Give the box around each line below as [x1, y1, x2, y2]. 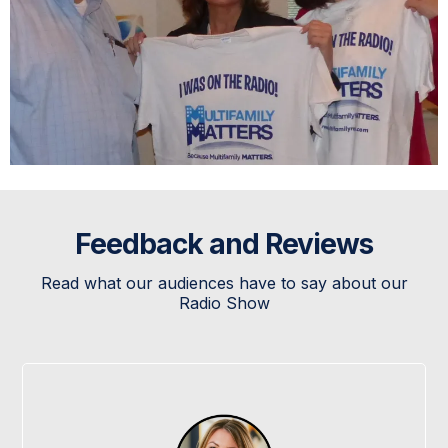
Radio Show [178, 293, 270, 314]
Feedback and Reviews [75, 227, 373, 262]
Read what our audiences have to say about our [40, 273, 408, 294]
